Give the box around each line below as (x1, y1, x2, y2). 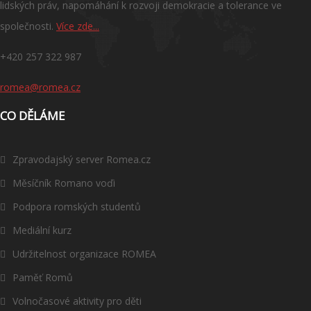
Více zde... (56, 19, 99, 33)
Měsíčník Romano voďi (12, 176, 115, 190)
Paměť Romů (12, 271, 73, 285)
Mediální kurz (12, 224, 72, 237)
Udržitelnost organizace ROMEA (12, 247, 156, 261)
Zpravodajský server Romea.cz (12, 153, 151, 167)
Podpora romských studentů (12, 200, 141, 214)
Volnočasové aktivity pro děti (12, 294, 142, 308)
